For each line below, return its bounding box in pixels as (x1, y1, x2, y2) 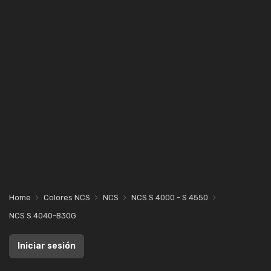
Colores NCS (44, 193, 90, 202)
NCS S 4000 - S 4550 (131, 193, 208, 202)
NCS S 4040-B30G (9, 211, 76, 220)
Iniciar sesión (18, 241, 76, 251)
